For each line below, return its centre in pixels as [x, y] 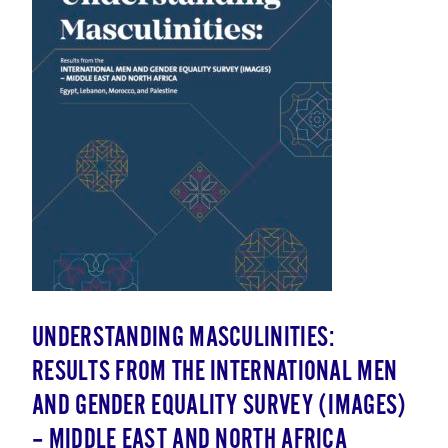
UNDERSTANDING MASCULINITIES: [183, 338]
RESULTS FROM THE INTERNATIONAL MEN [215, 372]
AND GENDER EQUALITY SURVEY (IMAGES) [219, 406]
